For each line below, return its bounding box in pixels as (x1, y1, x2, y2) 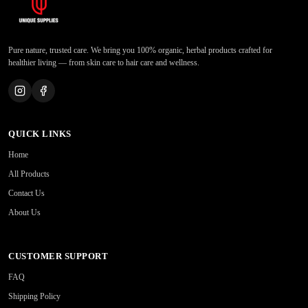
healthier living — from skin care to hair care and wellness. (8, 58, 199, 68)
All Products (8, 169, 49, 179)
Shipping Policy (8, 291, 60, 302)
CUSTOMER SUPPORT (8, 251, 108, 262)
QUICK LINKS (8, 129, 71, 140)
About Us (8, 208, 41, 218)
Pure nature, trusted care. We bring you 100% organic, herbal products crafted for (8, 45, 272, 56)
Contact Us (8, 188, 45, 199)
